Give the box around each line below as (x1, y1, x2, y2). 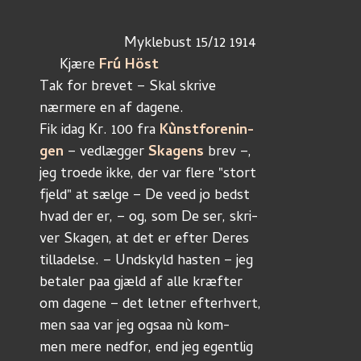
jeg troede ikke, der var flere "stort (39, 163, 256, 186)
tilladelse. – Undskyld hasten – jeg (39, 250, 253, 273)
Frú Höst (99, 54, 159, 77)
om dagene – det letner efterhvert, (39, 293, 261, 317)
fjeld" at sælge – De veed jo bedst (39, 185, 250, 208)
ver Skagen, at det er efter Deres (39, 228, 249, 251)
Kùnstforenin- (160, 119, 254, 143)
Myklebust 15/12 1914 (124, 32, 256, 56)
